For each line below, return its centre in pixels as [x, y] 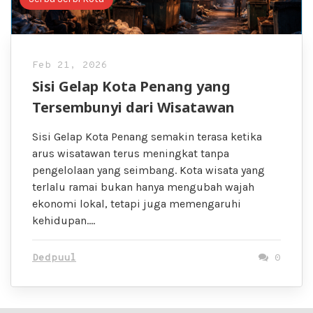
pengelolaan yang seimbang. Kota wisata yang [148, 170]
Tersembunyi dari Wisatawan [133, 108]
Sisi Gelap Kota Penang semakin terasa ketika [147, 137]
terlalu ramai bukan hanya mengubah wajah [143, 187]
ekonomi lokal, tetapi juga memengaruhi [137, 204]
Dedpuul [54, 259]
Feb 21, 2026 [70, 66]
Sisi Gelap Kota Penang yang [131, 87]
